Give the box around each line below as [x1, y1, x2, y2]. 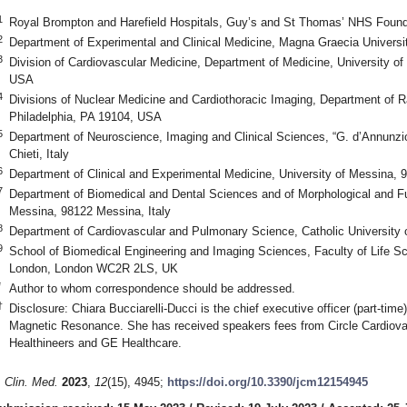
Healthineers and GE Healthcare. [8, 335, 182, 350]
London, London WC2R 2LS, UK [8, 261, 178, 275]
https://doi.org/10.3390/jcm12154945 [167, 375, 368, 390]
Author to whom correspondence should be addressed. [8, 281, 295, 295]
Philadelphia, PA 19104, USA [8, 109, 162, 124]
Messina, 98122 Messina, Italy [8, 203, 171, 218]
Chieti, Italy [8, 146, 69, 161]
